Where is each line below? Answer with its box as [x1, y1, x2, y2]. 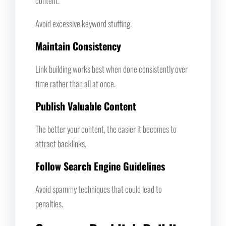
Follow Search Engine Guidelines [35, 158, 165, 174]
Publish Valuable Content [35, 98, 136, 114]
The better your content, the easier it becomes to [35, 122, 177, 135]
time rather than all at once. [35, 77, 116, 90]
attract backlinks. [35, 137, 86, 150]
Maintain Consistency [35, 38, 121, 53]
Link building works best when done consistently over [35, 62, 188, 75]
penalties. [35, 197, 63, 210]
